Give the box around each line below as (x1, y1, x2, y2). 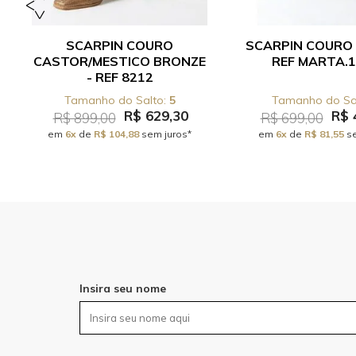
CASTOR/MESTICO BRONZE (33, 53, 206, 69)
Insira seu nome (79, 281, 166, 296)
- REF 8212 (86, 69, 153, 85)
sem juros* (139, 128, 192, 140)
